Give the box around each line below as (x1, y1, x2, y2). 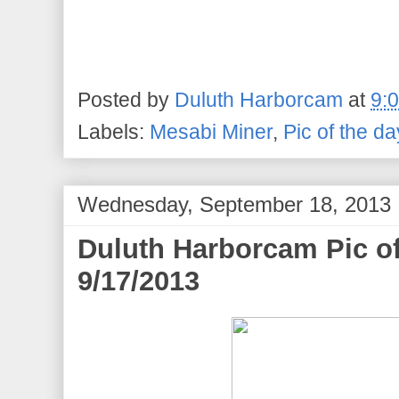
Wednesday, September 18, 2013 (77, 192, 391, 217)
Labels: (77, 121, 150, 144)
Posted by (77, 89, 175, 112)
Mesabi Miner (150, 121, 273, 144)
